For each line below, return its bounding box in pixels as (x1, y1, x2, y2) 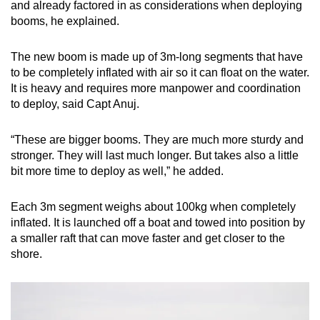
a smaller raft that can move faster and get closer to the (11, 232, 285, 245)
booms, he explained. (11, 15, 119, 28)
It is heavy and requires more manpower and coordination (11, 82, 301, 95)
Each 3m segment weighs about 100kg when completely (11, 201, 296, 214)
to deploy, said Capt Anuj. (11, 98, 139, 111)
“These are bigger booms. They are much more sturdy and (11, 134, 304, 146)
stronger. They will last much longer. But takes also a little (11, 149, 299, 162)
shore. (11, 248, 42, 261)
